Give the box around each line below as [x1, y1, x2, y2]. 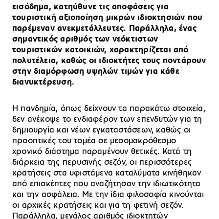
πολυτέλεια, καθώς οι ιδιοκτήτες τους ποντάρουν [12, 56, 206, 66]
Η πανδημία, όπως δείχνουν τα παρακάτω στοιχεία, [12, 104, 205, 113]
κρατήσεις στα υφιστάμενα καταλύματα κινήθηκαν [12, 168, 201, 178]
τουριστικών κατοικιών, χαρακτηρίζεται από [12, 45, 189, 55]
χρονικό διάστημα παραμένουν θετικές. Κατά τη [12, 147, 192, 156]
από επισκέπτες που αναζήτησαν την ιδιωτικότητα [12, 179, 201, 189]
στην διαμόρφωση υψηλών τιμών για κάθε [12, 66, 179, 76]
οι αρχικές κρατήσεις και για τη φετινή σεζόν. [12, 200, 184, 210]
